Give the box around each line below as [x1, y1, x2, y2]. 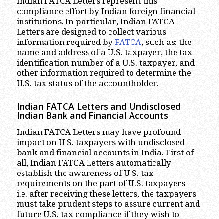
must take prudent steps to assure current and [16, 199, 200, 209]
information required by [16, 37, 115, 47]
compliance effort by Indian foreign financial [16, 6, 195, 16]
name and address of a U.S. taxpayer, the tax [16, 47, 192, 57]
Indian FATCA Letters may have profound [16, 127, 181, 137]
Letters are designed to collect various [16, 26, 166, 37]
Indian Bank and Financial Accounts [16, 109, 168, 121]
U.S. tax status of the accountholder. [16, 78, 159, 88]
